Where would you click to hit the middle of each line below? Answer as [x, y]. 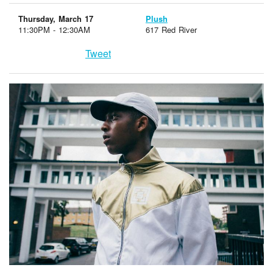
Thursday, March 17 [56, 18]
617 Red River [172, 29]
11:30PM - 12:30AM [55, 29]
